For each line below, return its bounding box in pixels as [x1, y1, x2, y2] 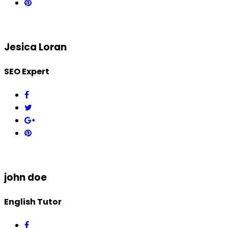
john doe [4, 170, 47, 184]
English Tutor [4, 196, 62, 208]
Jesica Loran [4, 40, 67, 54]
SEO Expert [4, 65, 49, 77]
